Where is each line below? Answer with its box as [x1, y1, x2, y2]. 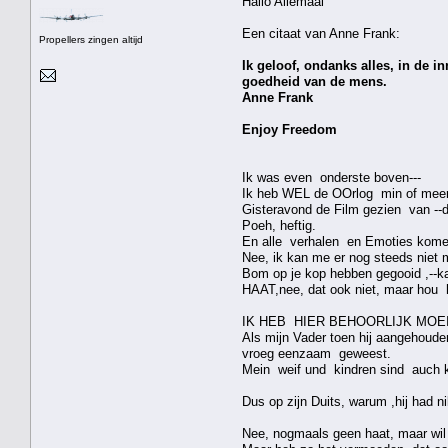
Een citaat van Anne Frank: [242, 25, 400, 41]
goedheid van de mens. [242, 73, 387, 89]
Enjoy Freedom [242, 121, 337, 137]
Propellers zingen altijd [39, 33, 143, 45]
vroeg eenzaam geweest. [242, 345, 391, 361]
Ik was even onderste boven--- [242, 169, 421, 185]
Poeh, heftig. [242, 217, 316, 233]
